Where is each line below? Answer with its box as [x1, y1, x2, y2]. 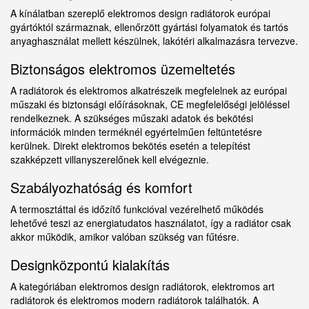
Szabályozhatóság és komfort [10, 177, 192, 198]
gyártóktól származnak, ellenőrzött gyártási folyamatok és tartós [10, 20, 288, 34]
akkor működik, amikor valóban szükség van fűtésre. [10, 230, 239, 244]
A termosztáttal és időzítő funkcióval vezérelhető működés [10, 202, 263, 217]
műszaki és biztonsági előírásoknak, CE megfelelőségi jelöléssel [10, 97, 290, 112]
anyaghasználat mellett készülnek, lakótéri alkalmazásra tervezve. [10, 34, 298, 48]
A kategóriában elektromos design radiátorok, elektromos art [10, 279, 275, 294]
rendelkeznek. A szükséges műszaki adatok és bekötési [10, 111, 253, 126]
